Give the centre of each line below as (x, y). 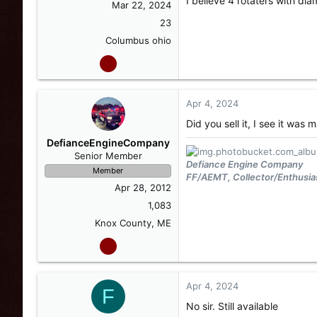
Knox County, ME (133, 223)
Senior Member (108, 156)
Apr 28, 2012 (143, 188)
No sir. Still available (232, 306)
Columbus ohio (138, 40)
